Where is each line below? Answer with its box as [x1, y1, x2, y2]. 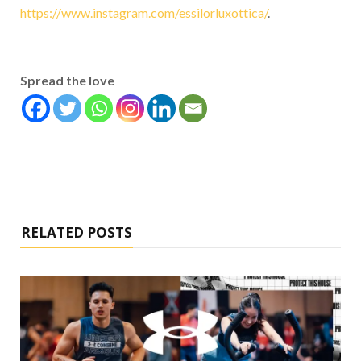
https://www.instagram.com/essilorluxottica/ [20, 4, 268, 20]
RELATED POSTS [21, 222, 132, 242]
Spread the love [20, 72, 114, 88]
